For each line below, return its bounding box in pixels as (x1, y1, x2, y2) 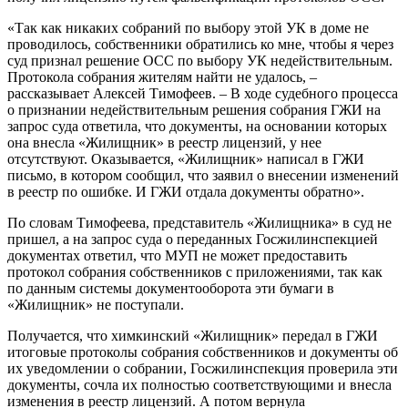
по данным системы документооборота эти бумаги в (7, 280, 334, 296)
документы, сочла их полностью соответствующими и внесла (7, 376, 392, 393)
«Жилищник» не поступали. (7, 296, 184, 312)
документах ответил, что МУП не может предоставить (7, 247, 347, 263)
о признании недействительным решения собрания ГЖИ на (7, 101, 381, 117)
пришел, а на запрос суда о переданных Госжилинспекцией (7, 230, 378, 247)
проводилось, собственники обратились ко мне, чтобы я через (7, 36, 393, 52)
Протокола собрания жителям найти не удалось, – (7, 68, 317, 85)
